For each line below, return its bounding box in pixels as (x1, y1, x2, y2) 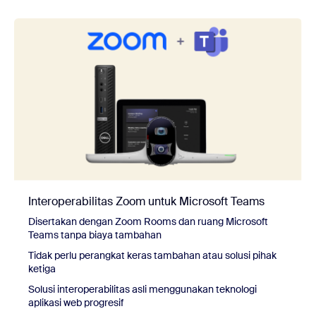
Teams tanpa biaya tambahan (28, 228, 162, 241)
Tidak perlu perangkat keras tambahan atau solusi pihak (28, 248, 276, 262)
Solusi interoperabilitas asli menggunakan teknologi (28, 282, 257, 296)
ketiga (28, 262, 56, 275)
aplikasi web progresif (28, 296, 123, 309)
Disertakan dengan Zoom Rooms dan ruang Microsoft (28, 214, 268, 228)
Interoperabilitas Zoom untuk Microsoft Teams (28, 193, 265, 209)
